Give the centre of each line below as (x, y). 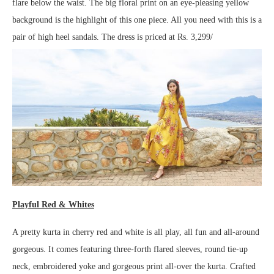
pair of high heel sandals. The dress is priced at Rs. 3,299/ (113, 37)
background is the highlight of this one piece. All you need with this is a (137, 20)
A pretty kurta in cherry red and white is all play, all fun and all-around (136, 232)
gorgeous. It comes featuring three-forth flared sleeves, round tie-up (130, 250)
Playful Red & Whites (53, 205)
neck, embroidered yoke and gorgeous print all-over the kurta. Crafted (134, 267)
